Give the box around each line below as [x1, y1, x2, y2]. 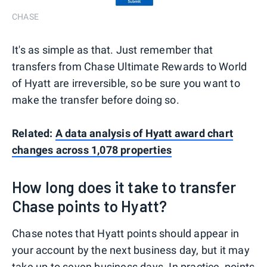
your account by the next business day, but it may [12, 244, 250, 257]
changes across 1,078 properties [12, 144, 172, 157]
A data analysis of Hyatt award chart [55, 127, 234, 140]
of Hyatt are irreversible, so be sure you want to [12, 77, 240, 90]
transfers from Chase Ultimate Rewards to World [12, 60, 247, 73]
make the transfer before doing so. [12, 94, 179, 107]
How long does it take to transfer [12, 178, 237, 197]
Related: [12, 127, 55, 140]
